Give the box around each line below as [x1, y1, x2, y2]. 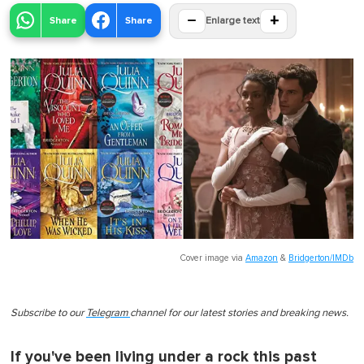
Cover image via [180, 253, 245, 262]
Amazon [245, 253, 278, 262]
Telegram [86, 307, 128, 318]
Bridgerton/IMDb [288, 253, 353, 262]
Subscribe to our [11, 307, 86, 318]
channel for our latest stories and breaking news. [130, 307, 349, 318]
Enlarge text [206, 16, 260, 27]
